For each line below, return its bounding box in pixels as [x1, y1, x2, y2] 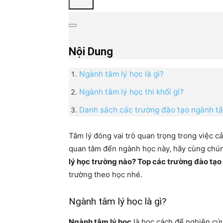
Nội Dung [69, 45, 113, 58]
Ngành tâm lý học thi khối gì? [79, 87, 184, 97]
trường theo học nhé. [69, 169, 142, 179]
